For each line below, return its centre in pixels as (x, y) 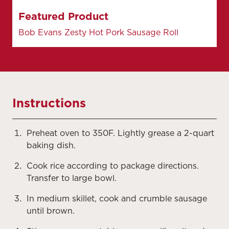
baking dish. (51, 145)
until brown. (51, 211)
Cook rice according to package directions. (113, 166)
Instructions (49, 103)
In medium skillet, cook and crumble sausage (117, 198)
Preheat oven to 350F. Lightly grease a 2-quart (120, 133)
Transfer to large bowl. (72, 178)
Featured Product (63, 16)
